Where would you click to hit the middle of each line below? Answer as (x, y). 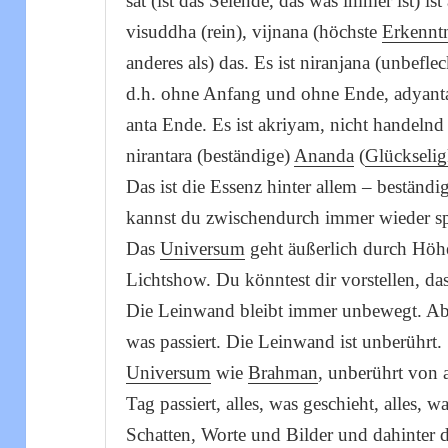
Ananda (324, 156)
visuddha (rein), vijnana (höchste (254, 32)
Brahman (283, 373)
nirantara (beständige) (210, 156)
